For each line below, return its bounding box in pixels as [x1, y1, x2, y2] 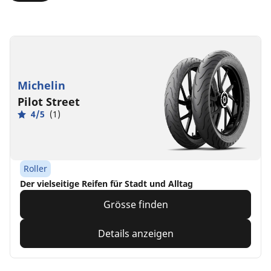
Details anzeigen [97, 226, 174, 240]
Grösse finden [103, 197, 168, 211]
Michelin [18, 78, 65, 93]
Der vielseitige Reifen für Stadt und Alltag [20, 177, 193, 189]
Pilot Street [18, 94, 80, 109]
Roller [24, 162, 47, 174]
